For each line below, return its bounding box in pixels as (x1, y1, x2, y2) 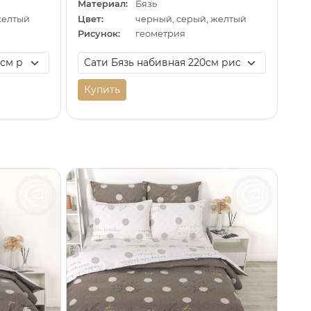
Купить (83, 83, 120, 96)
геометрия (135, 28, 186, 40)
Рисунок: (77, 28, 120, 40)
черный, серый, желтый (135, 13, 247, 24)
